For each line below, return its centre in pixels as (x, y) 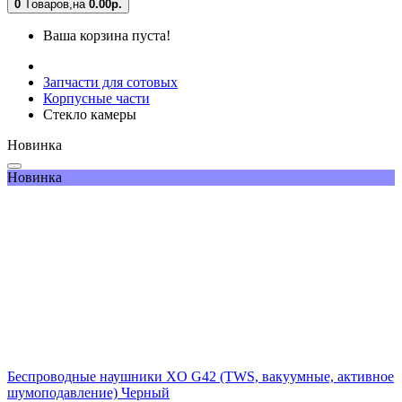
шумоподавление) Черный (88, 393)
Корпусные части (96, 98)
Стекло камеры (90, 114)
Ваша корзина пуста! (107, 35)
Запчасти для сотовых (110, 82)
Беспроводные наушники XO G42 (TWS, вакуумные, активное (201, 376)
